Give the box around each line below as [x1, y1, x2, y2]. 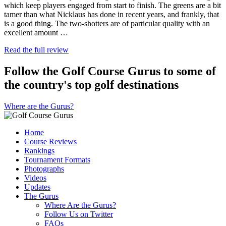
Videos [24, 173, 46, 182]
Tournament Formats [24, 155, 90, 164]
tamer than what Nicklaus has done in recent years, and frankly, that [4, 10, 219, 19]
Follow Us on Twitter [44, 209, 113, 218]
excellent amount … [4, 28, 68, 37]
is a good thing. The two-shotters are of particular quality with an [4, 19, 210, 28]
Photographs [24, 164, 64, 173]
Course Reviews [24, 137, 77, 146]
